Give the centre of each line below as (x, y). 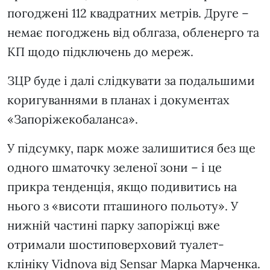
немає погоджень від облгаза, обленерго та (133, 33)
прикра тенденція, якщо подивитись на (122, 187)
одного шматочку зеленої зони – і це (115, 168)
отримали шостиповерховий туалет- (116, 245)
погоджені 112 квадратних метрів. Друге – (128, 13)
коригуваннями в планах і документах (118, 100)
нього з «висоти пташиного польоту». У (123, 206)
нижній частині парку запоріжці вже (114, 225)
